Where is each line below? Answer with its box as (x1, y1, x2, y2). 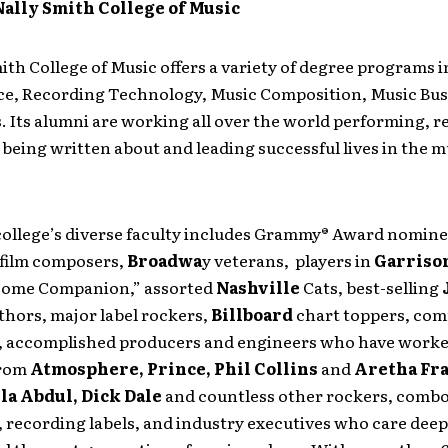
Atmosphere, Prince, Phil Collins (29, 356, 318, 380)
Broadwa (126, 248, 202, 272)
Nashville (215, 275, 300, 299)
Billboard (210, 302, 296, 326)
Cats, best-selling (299, 275, 442, 299)
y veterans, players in (201, 248, 374, 272)
